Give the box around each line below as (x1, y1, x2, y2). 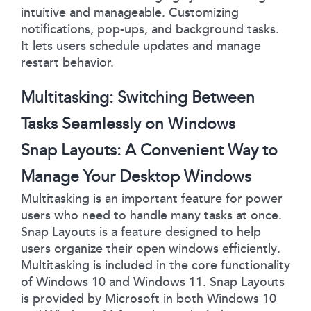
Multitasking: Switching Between (21, 87, 255, 108)
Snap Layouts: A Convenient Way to (21, 140, 278, 160)
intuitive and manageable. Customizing (21, 4, 239, 20)
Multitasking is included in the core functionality (21, 257, 290, 273)
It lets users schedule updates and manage (21, 37, 261, 53)
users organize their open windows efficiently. (21, 240, 280, 256)
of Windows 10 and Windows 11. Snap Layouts (21, 274, 285, 289)
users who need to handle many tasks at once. (21, 207, 282, 223)
